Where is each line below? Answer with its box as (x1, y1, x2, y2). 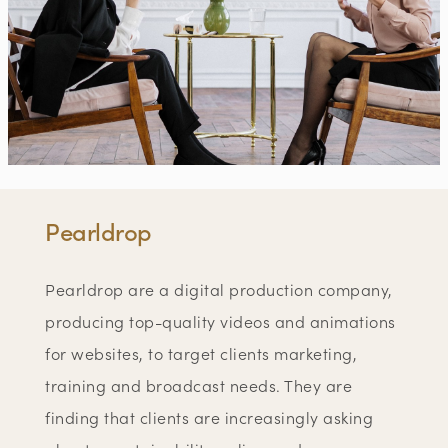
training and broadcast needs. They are (45, 374, 353, 397)
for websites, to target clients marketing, (45, 342, 358, 365)
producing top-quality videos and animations (45, 310, 396, 333)
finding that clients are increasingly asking (45, 406, 374, 429)
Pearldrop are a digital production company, (45, 278, 393, 301)
